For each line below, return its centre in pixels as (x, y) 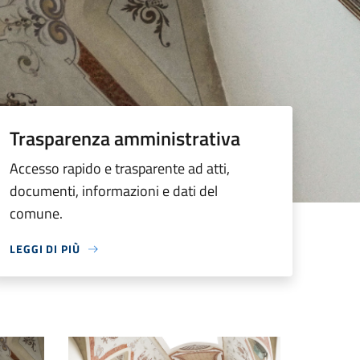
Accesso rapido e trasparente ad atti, (120, 168)
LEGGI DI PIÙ (45, 249)
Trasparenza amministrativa (125, 138)
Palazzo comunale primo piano (150, 346)
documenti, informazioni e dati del (114, 191)
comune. (36, 213)
